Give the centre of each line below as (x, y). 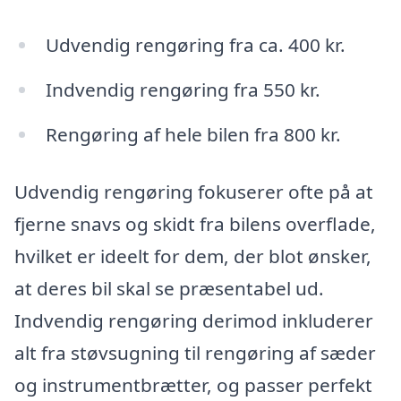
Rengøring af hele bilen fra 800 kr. (193, 134)
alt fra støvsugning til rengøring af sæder (195, 352)
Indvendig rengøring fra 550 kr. (183, 90)
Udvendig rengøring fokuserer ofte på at (194, 191)
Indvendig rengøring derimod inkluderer (194, 320)
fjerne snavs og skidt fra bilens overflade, (195, 223)
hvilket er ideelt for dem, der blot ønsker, (193, 256)
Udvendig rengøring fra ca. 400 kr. (195, 45)
